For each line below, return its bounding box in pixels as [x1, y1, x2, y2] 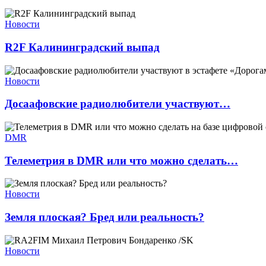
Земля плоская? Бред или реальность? [5, 211, 204, 224]
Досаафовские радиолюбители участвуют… [5, 97, 230, 110]
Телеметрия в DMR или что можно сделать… [5, 154, 238, 167]
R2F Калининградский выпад [5, 40, 160, 53]
